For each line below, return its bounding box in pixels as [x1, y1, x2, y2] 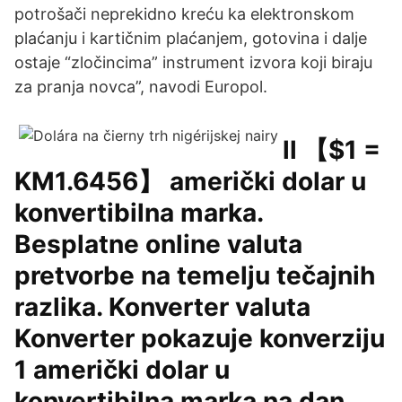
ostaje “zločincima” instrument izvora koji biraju [14, 53, 372, 72]
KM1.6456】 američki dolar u [14, 166, 366, 197]
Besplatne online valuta [14, 229, 302, 259]
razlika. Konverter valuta [14, 292, 310, 322]
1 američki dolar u [14, 354, 230, 385]
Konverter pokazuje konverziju [14, 323, 385, 354]
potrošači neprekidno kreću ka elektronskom [14, 4, 354, 23]
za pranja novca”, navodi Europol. [14, 77, 267, 96]
